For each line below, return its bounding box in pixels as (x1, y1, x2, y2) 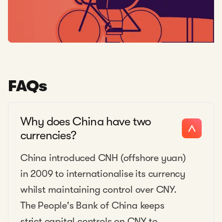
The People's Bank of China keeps (20, 200, 165, 211)
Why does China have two (20, 114, 151, 128)
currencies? (20, 128, 76, 142)
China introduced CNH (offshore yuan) (20, 152, 186, 164)
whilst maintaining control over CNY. (20, 184, 177, 195)
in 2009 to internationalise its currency (20, 168, 185, 179)
